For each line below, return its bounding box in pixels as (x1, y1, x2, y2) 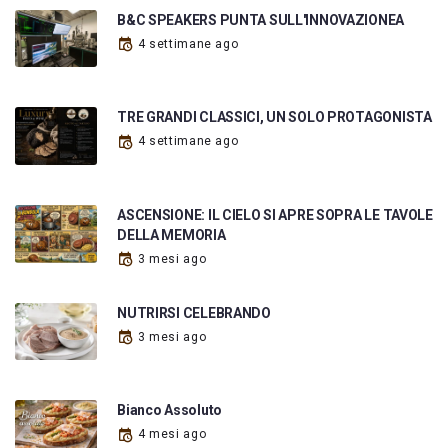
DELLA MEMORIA (117, 226, 226, 243)
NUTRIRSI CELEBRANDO (117, 304, 271, 321)
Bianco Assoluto (117, 402, 222, 419)
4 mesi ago (137, 427, 207, 442)
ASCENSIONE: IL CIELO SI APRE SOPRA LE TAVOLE (117, 206, 433, 223)
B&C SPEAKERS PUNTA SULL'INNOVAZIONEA (117, 11, 405, 28)
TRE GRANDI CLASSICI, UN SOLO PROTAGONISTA (117, 109, 432, 126)
